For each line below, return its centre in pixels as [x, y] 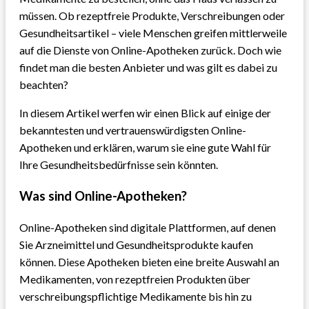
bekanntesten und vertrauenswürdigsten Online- [133, 130]
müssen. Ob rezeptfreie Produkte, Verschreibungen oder [152, 15]
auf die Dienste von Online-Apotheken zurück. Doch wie [150, 50]
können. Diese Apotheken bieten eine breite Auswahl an [149, 262]
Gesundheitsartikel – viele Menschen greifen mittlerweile [153, 32]
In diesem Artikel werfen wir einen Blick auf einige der [145, 112]
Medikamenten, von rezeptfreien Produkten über [135, 279]
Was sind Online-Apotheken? [103, 196]
